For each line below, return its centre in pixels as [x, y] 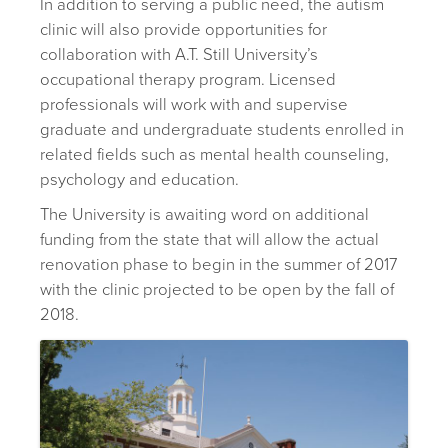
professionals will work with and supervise [194, 104]
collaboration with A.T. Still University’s [179, 54]
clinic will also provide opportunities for [183, 29]
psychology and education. [139, 179]
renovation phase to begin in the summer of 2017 [218, 264]
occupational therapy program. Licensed [188, 79]
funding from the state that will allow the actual [209, 239]
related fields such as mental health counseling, [214, 154]
